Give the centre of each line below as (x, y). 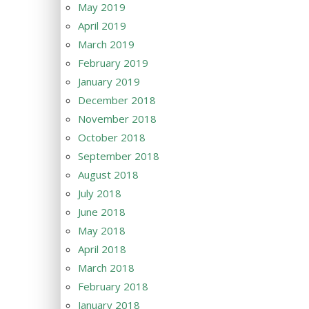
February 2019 (113, 63)
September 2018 (119, 156)
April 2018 (102, 249)
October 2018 (112, 137)
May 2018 (102, 230)
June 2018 (102, 212)
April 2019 (102, 26)
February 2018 (113, 286)
